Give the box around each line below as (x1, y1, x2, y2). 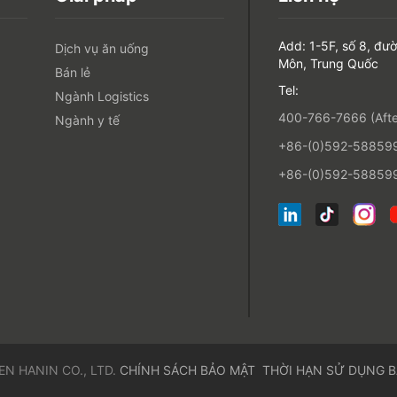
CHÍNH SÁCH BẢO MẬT (120, 362, 255, 378)
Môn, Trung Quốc (277, 56, 378, 71)
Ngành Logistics (55, 89, 150, 104)
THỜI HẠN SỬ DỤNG (262, 362, 385, 378)
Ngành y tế (55, 113, 121, 128)
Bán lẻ (55, 65, 91, 80)
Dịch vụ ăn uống (55, 41, 150, 56)
